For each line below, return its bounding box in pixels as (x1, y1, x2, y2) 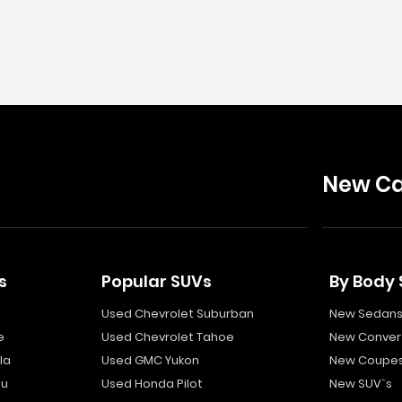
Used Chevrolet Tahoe (100, 328, 234, 345)
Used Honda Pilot (100, 375, 203, 392)
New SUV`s (328, 375, 392, 392)
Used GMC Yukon (100, 352, 199, 369)
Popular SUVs (100, 270, 212, 293)
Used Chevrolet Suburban (100, 305, 254, 322)
